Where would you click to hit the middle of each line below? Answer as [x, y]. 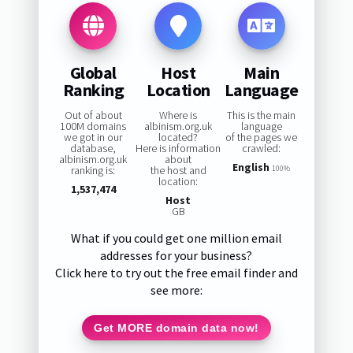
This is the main [262, 115]
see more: [176, 290]
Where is [178, 115]
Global [93, 72]
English [251, 167]
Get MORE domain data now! [176, 327]
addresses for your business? [176, 256]
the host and [178, 171]
